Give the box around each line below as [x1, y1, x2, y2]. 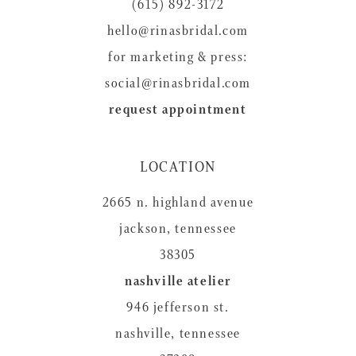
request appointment [109, 99, 247, 118]
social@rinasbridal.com [105, 73, 251, 92]
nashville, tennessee [115, 324, 241, 343]
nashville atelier [124, 272, 231, 291]
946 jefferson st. [126, 298, 230, 317]
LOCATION [139, 157, 217, 178]
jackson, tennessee [119, 219, 237, 238]
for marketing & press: [108, 47, 248, 66]
